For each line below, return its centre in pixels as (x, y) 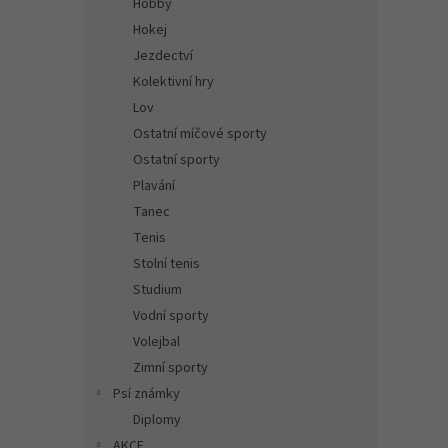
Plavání (154, 186)
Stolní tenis (166, 264)
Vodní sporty (171, 316)
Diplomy (157, 420)
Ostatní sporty (176, 160)
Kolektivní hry (173, 82)
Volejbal (156, 342)
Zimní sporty (170, 368)
